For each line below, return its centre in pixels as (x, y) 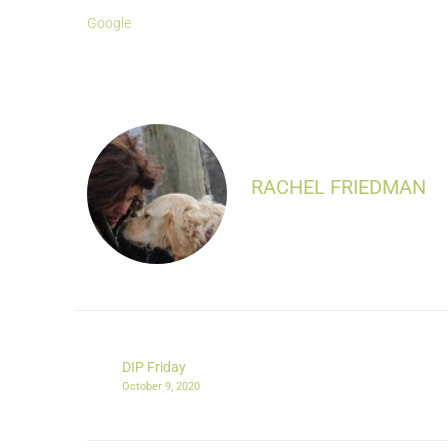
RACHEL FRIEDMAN (338, 187)
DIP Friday (154, 367)
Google (109, 23)
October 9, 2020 (161, 387)
